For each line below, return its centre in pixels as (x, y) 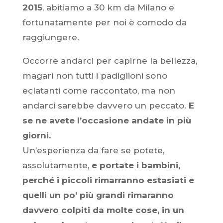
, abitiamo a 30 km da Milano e (108, 7)
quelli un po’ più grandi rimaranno (98, 195)
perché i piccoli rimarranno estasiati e (108, 180)
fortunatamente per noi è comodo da (104, 22)
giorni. (38, 135)
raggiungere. (51, 37)
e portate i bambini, (136, 165)
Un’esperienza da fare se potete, (93, 150)
